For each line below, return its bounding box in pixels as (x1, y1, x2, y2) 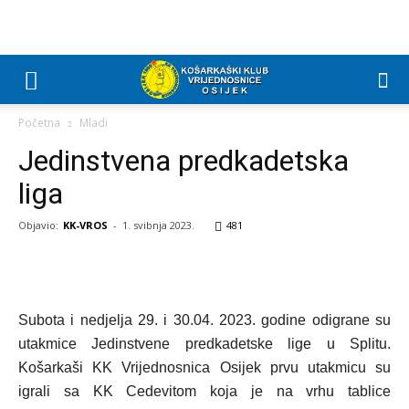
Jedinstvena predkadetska (18, 143, 349, 178)
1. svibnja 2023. (122, 218, 194, 232)
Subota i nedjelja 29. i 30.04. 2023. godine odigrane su (18, 312, 391, 328)
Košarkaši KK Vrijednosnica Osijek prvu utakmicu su (18, 360, 391, 375)
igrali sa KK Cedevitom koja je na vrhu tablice (18, 383, 391, 399)
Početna (18, 115, 60, 131)
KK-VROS (63, 218, 108, 232)
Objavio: (18, 218, 58, 232)
